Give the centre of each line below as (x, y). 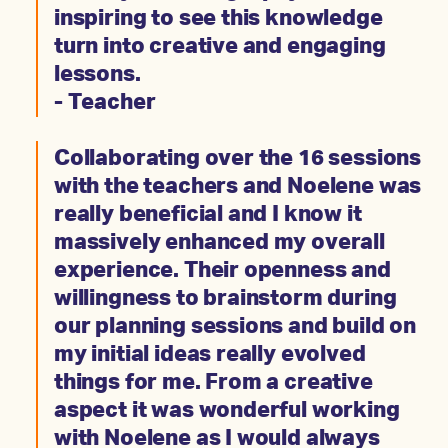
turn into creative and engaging (220, 47)
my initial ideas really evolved (210, 355)
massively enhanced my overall (219, 243)
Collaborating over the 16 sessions (238, 159)
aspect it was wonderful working (227, 411)
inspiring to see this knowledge (218, 19)
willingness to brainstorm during (225, 299)
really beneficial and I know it (208, 215)
